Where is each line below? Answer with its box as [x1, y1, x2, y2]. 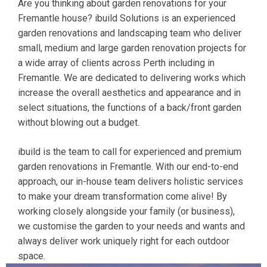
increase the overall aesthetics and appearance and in [18, 87, 241, 98]
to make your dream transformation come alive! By [18, 191, 227, 202]
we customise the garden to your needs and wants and [18, 221, 245, 232]
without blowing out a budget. [18, 117, 139, 128]
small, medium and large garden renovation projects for [18, 42, 246, 54]
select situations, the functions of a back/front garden [18, 102, 241, 113]
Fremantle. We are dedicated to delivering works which [18, 72, 246, 83]
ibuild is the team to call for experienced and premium [18, 146, 241, 157]
